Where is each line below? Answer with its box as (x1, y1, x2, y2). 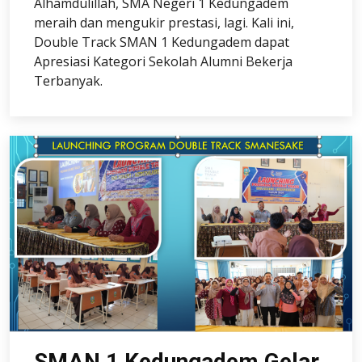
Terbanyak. (34, 72, 103, 90)
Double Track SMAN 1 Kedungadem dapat (34, 33, 289, 52)
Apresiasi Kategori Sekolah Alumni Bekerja (34, 53, 293, 71)
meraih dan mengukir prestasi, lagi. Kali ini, (34, 14, 294, 32)
